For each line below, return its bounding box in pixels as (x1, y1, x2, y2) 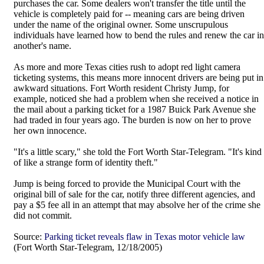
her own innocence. (14, 126, 87, 136)
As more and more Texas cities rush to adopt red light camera (14, 62, 240, 72)
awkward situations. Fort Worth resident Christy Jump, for (14, 83, 229, 93)
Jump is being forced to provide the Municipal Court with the (14, 179, 240, 189)
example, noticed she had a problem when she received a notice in (14, 94, 259, 104)
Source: (14, 232, 42, 242)
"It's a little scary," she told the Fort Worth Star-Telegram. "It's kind (14, 147, 262, 157)
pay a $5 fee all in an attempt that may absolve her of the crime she (14, 200, 260, 210)
